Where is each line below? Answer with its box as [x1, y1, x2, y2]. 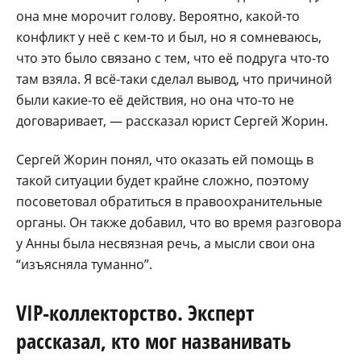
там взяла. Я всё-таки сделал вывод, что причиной [16, 69, 332, 88]
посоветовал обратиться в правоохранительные [16, 192, 322, 210]
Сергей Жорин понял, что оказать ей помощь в [16, 150, 313, 168]
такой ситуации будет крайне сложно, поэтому [16, 171, 309, 189]
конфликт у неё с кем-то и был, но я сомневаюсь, [16, 27, 322, 46]
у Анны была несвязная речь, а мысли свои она [16, 234, 315, 252]
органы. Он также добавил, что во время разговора [16, 213, 342, 231]
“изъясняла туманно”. [16, 255, 152, 273]
